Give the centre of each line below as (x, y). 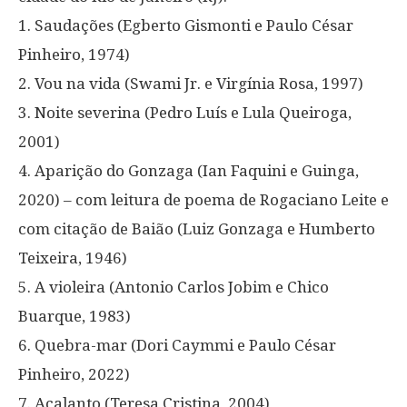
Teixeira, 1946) (73, 258)
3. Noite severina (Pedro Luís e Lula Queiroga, (185, 112)
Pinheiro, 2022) (74, 374)
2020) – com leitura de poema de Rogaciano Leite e (203, 199)
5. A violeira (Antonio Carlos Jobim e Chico (174, 287)
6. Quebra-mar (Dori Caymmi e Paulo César (177, 345)
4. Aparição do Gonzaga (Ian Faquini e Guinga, (189, 170)
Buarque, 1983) (74, 316)
